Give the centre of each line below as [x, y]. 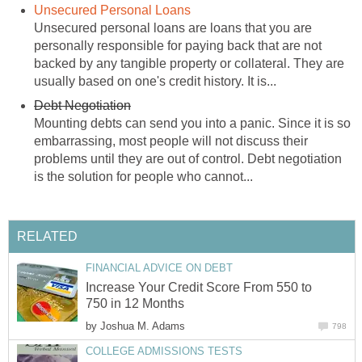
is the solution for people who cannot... [143, 177]
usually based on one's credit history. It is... [155, 82]
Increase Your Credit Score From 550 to [199, 288]
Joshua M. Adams [143, 326]
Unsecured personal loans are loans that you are [173, 28]
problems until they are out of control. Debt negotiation [188, 159]
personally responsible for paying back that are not [178, 46]
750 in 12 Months [135, 304]
